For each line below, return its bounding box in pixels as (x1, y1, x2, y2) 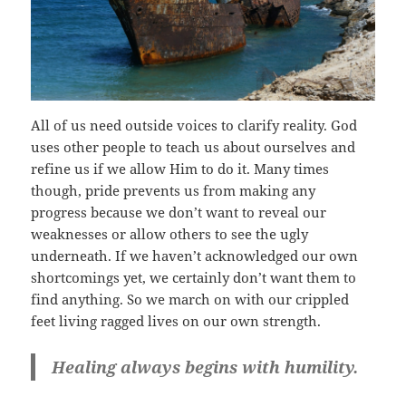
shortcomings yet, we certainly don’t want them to (31, 267, 357, 286)
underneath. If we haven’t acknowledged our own (31, 246, 359, 265)
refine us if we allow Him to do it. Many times (31, 159, 330, 178)
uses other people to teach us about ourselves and (31, 137, 356, 156)
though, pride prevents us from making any (31, 180, 316, 199)
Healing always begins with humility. (51, 355, 358, 378)
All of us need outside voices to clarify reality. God (31, 115, 358, 134)
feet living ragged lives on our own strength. (31, 311, 325, 330)
